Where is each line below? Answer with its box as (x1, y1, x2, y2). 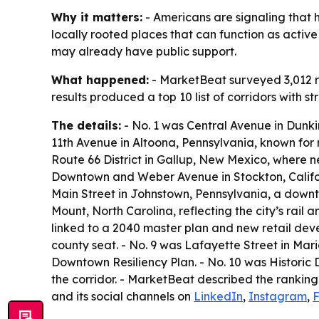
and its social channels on (51, 288, 194, 303)
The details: (51, 117, 121, 132)
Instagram (249, 288, 307, 303)
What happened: (51, 72, 149, 87)
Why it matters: (51, 9, 142, 24)
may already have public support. (51, 43, 236, 58)
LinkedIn (194, 288, 243, 303)
